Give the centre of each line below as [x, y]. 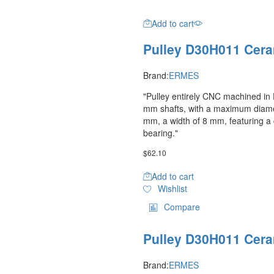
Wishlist [172, 188]
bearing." [161, 132]
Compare [182, 206]
